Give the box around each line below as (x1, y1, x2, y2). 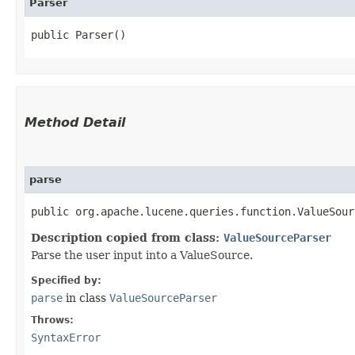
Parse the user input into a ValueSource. (31, 249, 253, 261)
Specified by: (31, 275, 101, 286)
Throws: (31, 315, 74, 326)
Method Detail (25, 115, 125, 130)
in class (63, 292, 109, 304)
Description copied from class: (31, 231, 223, 244)
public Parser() (31, 29, 126, 41)
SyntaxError (31, 331, 101, 344)
